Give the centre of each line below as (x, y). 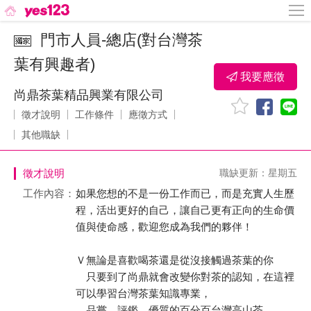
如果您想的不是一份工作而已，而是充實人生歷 (185, 193)
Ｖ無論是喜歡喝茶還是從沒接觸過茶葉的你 (175, 260)
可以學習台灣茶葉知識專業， (143, 293)
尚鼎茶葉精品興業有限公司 (89, 95)
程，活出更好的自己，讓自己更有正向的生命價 (185, 210)
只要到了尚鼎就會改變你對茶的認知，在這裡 (185, 277)
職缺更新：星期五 (258, 173)
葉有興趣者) (54, 64)
